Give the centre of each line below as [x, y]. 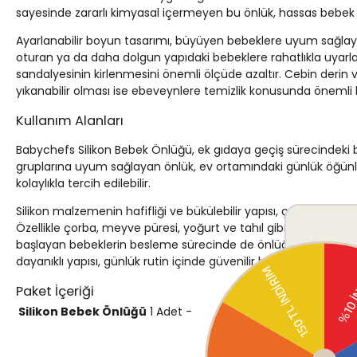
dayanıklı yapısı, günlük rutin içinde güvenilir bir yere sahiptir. [181, 262]
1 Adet [166, 312]
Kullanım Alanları [70, 121]
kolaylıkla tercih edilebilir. [83, 184]
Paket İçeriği [55, 292]
